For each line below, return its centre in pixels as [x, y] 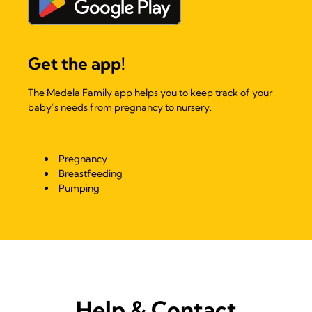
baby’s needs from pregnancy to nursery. [120, 107]
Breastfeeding [91, 173]
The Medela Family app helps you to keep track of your [150, 92]
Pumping [79, 188]
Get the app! [77, 63]
